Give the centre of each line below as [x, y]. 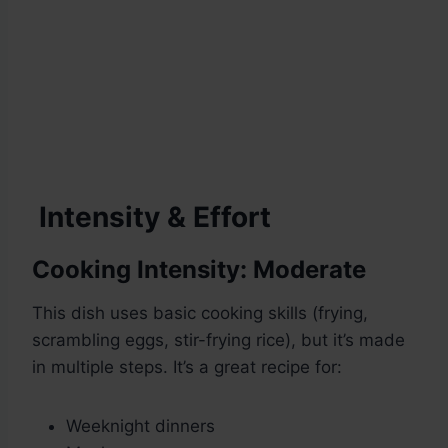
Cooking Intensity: [139, 270]
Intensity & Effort [151, 217]
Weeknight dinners [140, 426]
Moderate [306, 270]
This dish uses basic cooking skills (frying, [200, 313]
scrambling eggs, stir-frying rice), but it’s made [218, 340]
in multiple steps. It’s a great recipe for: [187, 367]
